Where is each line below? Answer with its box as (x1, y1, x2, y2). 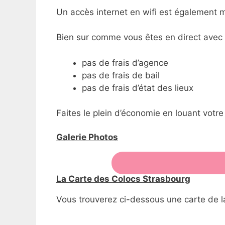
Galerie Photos (56, 132, 118, 142)
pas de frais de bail (82, 70, 160, 80)
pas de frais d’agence (82, 57, 168, 68)
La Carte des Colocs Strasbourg (56, 173, 190, 184)
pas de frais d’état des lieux (82, 82, 193, 93)
